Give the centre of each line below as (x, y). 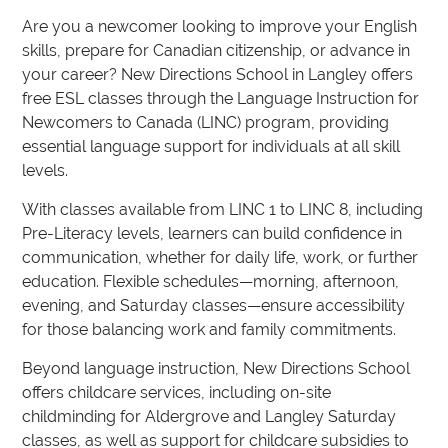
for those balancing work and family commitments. (209, 329)
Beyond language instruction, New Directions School (216, 368)
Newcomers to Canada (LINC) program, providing (206, 122)
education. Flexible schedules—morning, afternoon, (211, 281)
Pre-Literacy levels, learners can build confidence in (212, 233)
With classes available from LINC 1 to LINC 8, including (223, 209)
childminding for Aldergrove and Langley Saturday (209, 416)
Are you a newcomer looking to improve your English (220, 26)
